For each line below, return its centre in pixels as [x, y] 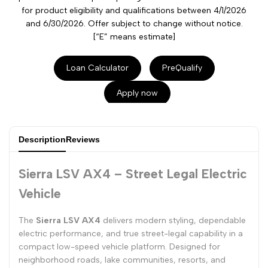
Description [42, 140]
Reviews [83, 140]
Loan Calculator [97, 68]
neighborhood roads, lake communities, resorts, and [122, 260]
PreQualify [182, 68]
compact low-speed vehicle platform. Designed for [119, 246]
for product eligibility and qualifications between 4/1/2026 [134, 11]
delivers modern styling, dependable [173, 220]
